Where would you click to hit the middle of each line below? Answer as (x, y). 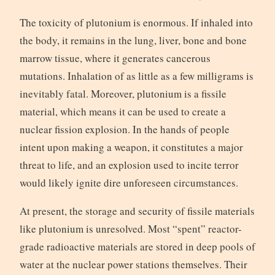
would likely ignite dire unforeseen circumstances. (129, 182)
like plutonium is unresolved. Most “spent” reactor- (130, 228)
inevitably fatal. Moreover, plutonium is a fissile (123, 93)
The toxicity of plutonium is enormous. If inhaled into (136, 22)
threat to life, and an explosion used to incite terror (129, 165)
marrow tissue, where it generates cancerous (115, 58)
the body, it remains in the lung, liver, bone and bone (133, 40)
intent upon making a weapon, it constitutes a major (131, 147)
